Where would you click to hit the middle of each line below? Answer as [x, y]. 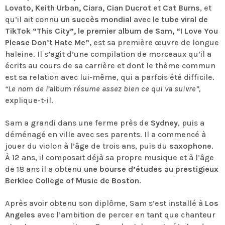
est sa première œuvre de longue [155, 42]
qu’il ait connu [33, 19]
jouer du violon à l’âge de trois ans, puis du [87, 146]
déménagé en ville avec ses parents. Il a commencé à [105, 134]
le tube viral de [180, 19]
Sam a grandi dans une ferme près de [78, 123]
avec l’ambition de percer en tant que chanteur [125, 214]
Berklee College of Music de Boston [72, 180]
